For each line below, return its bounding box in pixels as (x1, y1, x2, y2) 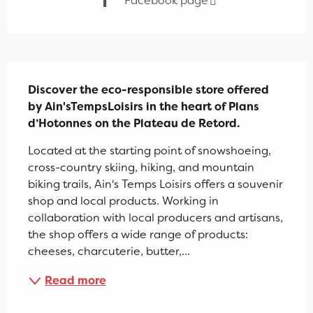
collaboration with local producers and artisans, (28, 210, 283, 226)
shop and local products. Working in (28, 194, 219, 209)
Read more (45, 273, 106, 289)
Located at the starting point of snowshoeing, (28, 143, 271, 159)
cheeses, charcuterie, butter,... (28, 244, 190, 259)
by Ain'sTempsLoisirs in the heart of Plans (28, 99, 259, 115)
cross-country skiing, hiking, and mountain (28, 160, 254, 175)
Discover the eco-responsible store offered (28, 82, 269, 98)
